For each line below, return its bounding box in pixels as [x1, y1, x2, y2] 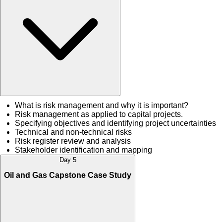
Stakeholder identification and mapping [15, 145, 152, 154]
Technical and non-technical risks [15, 127, 132, 136]
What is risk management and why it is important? [15, 101, 188, 110]
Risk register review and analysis [15, 136, 131, 145]
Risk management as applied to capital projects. [15, 110, 183, 118]
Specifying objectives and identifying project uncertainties [15, 118, 216, 127]
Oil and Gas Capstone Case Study [4, 171, 131, 180]
